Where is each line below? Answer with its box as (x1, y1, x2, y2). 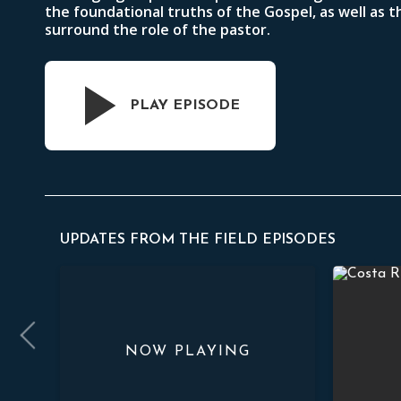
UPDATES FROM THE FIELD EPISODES (60, 233, 337, 247)
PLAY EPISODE (130, 98, 240, 113)
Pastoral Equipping (51, 267, 177, 281)
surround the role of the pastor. (45, 20, 270, 39)
